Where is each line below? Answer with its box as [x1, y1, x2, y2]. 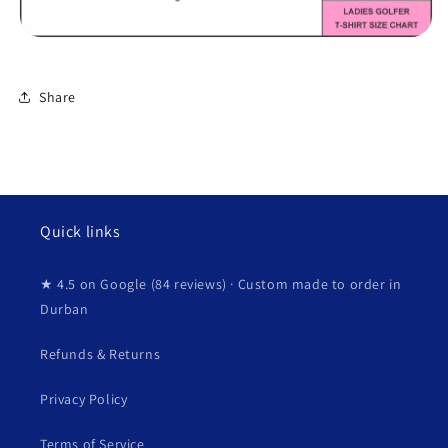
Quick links [40, 221, 121, 242]
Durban [40, 300, 89, 318]
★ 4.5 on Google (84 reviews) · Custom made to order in [40, 275, 402, 293]
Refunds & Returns [40, 345, 161, 363]
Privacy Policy [40, 390, 128, 408]
